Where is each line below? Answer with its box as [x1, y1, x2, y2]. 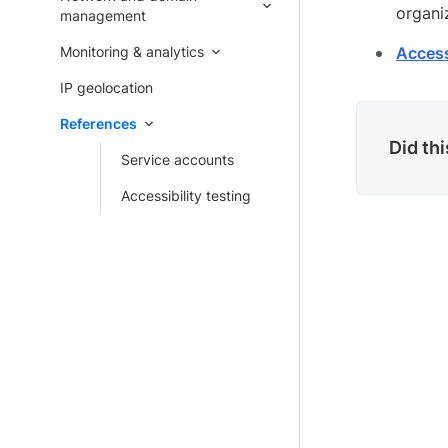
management [60, 7, 146, 24]
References [60, 115, 137, 132]
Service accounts [121, 151, 234, 168]
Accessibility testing [121, 187, 251, 204]
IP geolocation [60, 79, 153, 96]
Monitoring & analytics [60, 43, 204, 60]
